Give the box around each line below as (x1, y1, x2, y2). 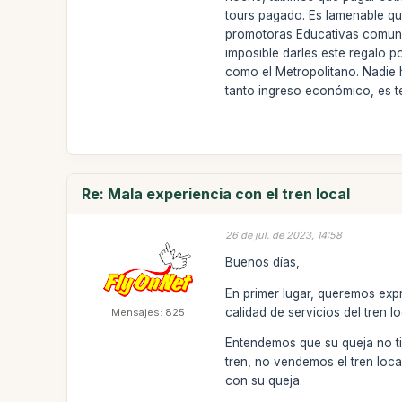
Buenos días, (225, 255, 301, 269)
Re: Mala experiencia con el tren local (82, 184, 351, 203)
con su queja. (225, 373, 303, 388)
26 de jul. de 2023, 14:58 (225, 228, 343, 241)
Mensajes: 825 (111, 305, 186, 319)
